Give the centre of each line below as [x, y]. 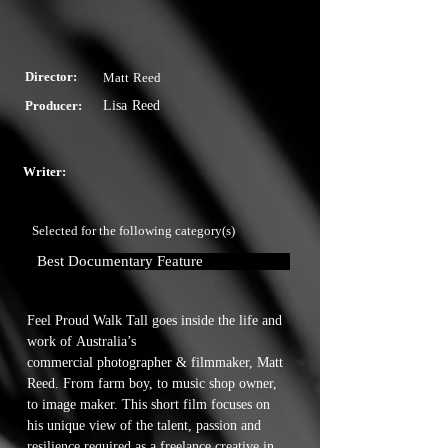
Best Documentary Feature [120, 261]
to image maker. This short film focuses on [148, 404]
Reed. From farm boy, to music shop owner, [152, 383]
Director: [51, 76]
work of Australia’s [81, 341]
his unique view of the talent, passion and [144, 425]
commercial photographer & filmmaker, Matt [155, 362]
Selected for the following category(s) [133, 230]
